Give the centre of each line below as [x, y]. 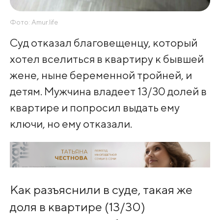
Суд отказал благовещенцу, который [103, 42]
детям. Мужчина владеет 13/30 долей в [108, 91]
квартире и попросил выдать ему [95, 107]
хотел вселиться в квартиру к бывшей [107, 58]
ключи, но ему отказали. [71, 123]
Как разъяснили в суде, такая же [101, 189]
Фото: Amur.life [34, 22]
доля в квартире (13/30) [77, 206]
